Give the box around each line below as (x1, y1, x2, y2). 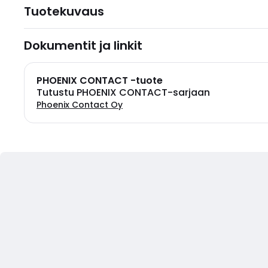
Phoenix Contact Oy (36, 99, 123, 111)
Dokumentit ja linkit (24, 37, 142, 54)
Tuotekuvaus (24, 3, 104, 20)
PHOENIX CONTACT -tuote (36, 74, 163, 87)
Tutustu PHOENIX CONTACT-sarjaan (36, 86, 210, 99)
